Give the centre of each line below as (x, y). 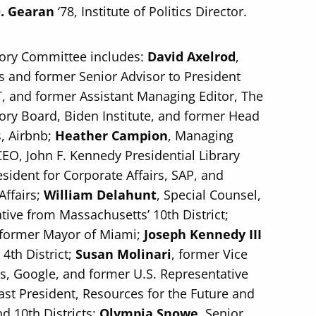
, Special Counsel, (209, 195)
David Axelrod (192, 56)
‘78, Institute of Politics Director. (153, 11)
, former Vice (210, 254)
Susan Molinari (124, 254)
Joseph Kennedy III (203, 234)
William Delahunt (101, 195)
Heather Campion (112, 135)
